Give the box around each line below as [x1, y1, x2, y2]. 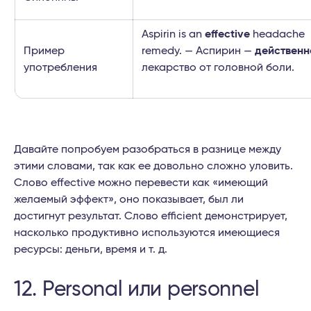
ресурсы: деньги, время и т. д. [14, 244, 167, 255]
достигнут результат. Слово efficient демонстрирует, [14, 210, 287, 222]
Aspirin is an [142, 28, 205, 40]
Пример [24, 45, 65, 57]
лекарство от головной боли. [142, 62, 294, 74]
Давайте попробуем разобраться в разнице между [14, 144, 281, 155]
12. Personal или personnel [14, 279, 260, 301]
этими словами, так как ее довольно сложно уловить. [14, 160, 293, 172]
